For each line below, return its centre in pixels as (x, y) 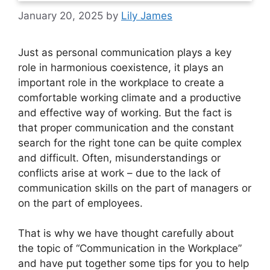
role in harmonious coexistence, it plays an (121, 67)
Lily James (147, 15)
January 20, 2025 (61, 15)
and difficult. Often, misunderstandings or (119, 158)
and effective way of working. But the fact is (125, 112)
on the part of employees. (80, 203)
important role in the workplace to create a (121, 82)
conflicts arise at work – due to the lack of (119, 173)
